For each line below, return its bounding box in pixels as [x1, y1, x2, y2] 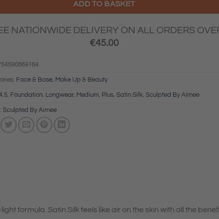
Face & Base [16, 77, 52, 84]
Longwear [45, 92, 73, 99]
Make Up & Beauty [55, 77, 108, 84]
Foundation [10, 92, 43, 99]
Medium [76, 92, 99, 99]
